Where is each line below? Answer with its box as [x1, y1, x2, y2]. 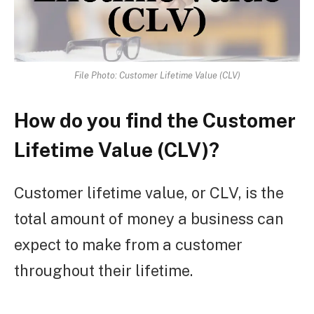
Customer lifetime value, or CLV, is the [14, 183, 284, 202]
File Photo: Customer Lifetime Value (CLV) [74, 70, 240, 81]
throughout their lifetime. [14, 261, 193, 280]
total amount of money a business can [14, 209, 284, 228]
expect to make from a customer [14, 235, 243, 254]
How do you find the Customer [14, 109, 296, 132]
